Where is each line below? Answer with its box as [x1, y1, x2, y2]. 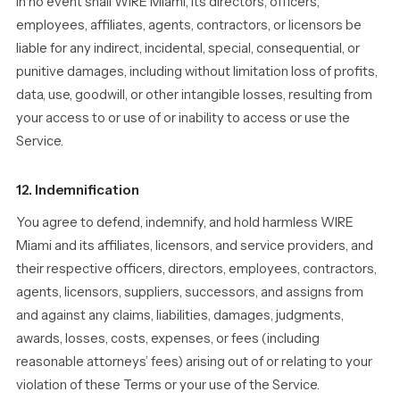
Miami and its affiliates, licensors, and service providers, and [16, 237, 373, 254]
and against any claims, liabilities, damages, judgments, [16, 307, 344, 323]
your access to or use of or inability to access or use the [16, 110, 350, 126]
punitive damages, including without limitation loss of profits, [16, 63, 378, 79]
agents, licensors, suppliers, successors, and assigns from [16, 284, 363, 300]
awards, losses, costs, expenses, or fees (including [16, 330, 320, 346]
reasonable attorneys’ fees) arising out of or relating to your [16, 354, 372, 370]
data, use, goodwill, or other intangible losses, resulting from [16, 87, 372, 103]
